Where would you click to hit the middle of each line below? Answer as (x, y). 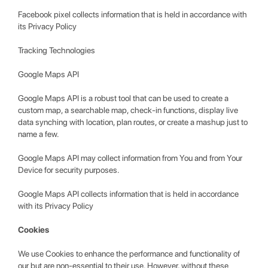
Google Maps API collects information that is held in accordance (128, 194)
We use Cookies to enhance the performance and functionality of (129, 254)
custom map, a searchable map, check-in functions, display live (128, 110)
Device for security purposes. (69, 170)
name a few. (39, 134)
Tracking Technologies (57, 50)
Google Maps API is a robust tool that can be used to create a (123, 98)
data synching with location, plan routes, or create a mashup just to (133, 122)
